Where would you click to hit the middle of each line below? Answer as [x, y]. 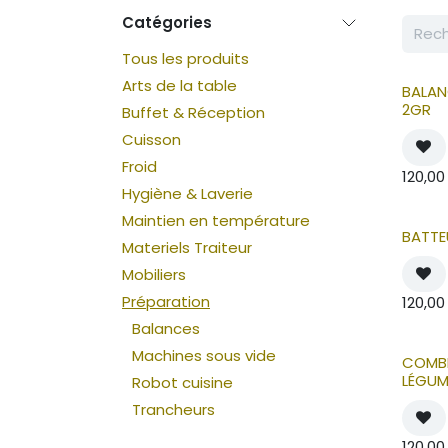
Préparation [166, 302]
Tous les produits [185, 59]
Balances [166, 329]
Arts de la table [179, 86]
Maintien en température [216, 221]
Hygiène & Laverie [187, 194]
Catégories [167, 23]
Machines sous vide [204, 356]
